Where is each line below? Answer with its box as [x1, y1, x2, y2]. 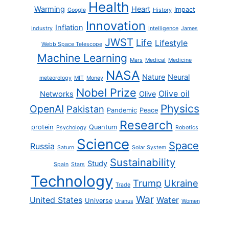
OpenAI [30, 102, 64, 115]
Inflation [55, 22, 83, 32]
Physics [161, 102, 199, 115]
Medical [145, 56, 166, 63]
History [152, 6, 172, 13]
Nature [142, 72, 165, 82]
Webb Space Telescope [41, 40, 102, 48]
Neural [168, 72, 190, 82]
